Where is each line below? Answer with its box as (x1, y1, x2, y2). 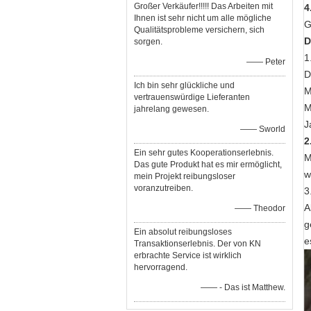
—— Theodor (235, 203, 285, 213)
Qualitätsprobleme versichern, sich (134, 25, 264, 35)
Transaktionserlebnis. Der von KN (134, 239, 261, 249)
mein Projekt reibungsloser (134, 171, 235, 181)
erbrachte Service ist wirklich (134, 251, 242, 260)
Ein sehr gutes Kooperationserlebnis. (134, 148, 274, 158)
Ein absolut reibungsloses (134, 227, 232, 237)
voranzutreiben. (134, 183, 193, 193)
